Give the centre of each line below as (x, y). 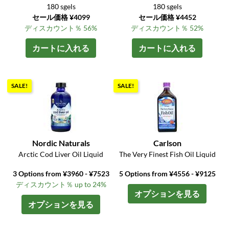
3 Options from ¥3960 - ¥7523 (61, 174)
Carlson (167, 143)
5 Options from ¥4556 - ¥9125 (167, 174)
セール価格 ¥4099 (61, 17)
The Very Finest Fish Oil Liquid (167, 154)
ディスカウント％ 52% (167, 28)
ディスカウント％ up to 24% (61, 185)
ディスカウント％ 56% (61, 28)
